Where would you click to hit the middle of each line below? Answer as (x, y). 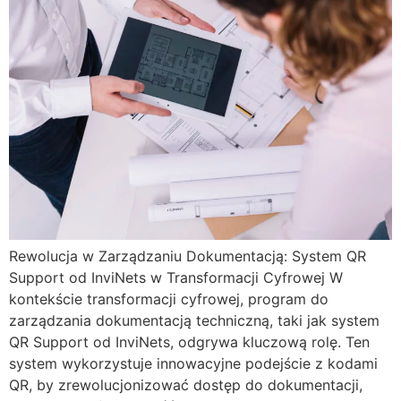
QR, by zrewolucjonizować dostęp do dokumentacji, (186, 384)
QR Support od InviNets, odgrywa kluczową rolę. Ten (189, 341)
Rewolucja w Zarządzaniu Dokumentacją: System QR (188, 256)
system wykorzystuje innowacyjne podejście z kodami (193, 363)
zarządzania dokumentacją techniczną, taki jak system (194, 320)
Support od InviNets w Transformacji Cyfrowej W (176, 277)
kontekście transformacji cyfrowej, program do (169, 299)
